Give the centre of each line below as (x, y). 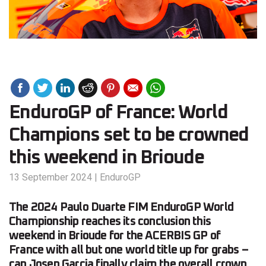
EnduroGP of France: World (118, 113)
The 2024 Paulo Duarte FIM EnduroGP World (121, 208)
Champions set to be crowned (129, 136)
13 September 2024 (50, 178)
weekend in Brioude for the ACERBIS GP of (115, 236)
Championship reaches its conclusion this (110, 222)
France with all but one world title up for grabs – (129, 250)
